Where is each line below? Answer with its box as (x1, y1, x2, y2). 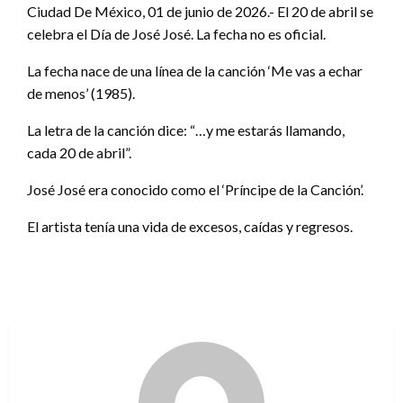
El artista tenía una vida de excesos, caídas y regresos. (27, 217, 353, 235)
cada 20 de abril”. (27, 143, 131, 161)
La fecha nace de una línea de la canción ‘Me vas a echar (27, 61, 363, 79)
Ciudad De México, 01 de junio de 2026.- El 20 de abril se (27, 2, 373, 20)
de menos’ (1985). (27, 84, 135, 102)
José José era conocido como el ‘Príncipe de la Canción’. (27, 180, 363, 198)
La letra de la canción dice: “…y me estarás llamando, (27, 121, 345, 139)
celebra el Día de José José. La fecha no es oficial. (27, 24, 326, 42)
